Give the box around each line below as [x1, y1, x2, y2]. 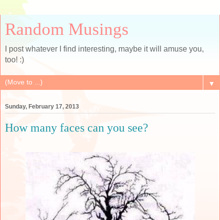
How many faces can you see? [5, 121, 148, 135]
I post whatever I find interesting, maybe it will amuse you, [5, 45, 204, 53]
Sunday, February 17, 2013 [5, 103, 79, 110]
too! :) [5, 55, 24, 64]
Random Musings [5, 20, 129, 38]
